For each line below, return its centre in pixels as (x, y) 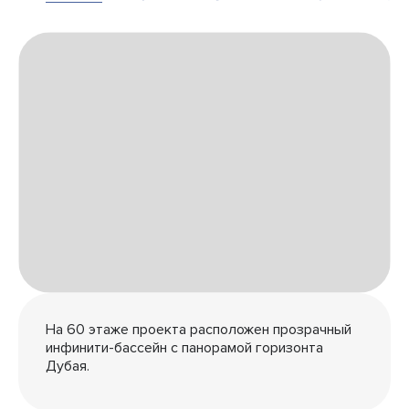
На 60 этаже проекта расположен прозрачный (199, 329)
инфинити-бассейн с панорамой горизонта (184, 347)
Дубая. (68, 366)
